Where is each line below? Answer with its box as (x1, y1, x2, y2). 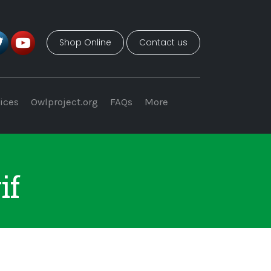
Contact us (139, 36, 188, 48)
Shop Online (59, 36, 111, 48)
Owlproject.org (31, 96, 98, 108)
